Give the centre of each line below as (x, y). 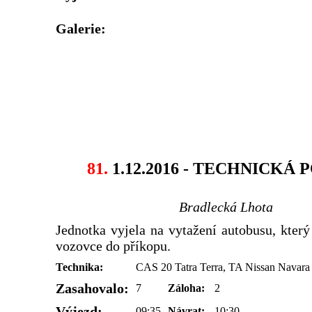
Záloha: (186, 288)
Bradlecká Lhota (226, 206)
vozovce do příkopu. (113, 245)
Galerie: (81, 28)
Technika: (79, 267)
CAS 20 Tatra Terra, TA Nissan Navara (223, 267)
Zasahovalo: (92, 288)
